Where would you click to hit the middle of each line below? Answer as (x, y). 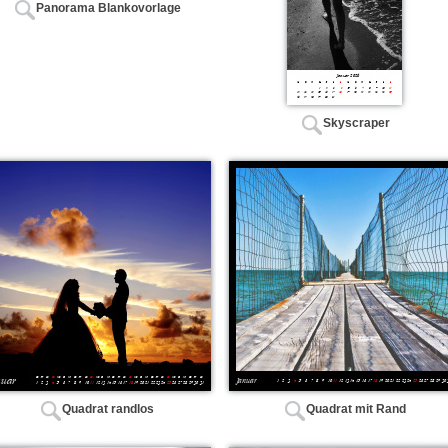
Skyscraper (356, 123)
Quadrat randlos (108, 409)
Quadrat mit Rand (356, 409)
